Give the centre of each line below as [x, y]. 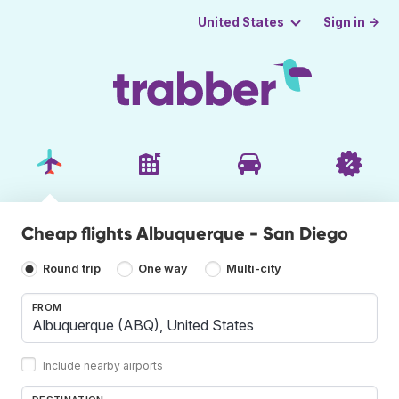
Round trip [72, 269]
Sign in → [352, 22]
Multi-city [253, 269]
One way [163, 269]
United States [240, 22]
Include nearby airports [103, 365]
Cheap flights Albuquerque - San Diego [185, 233]
